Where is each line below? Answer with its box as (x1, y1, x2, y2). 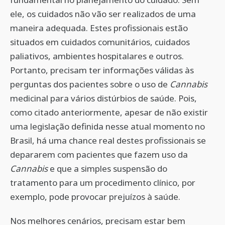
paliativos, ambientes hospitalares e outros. (10, 50, 184, 62)
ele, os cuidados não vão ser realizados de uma (10, 8, 196, 20)
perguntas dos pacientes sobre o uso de (10, 78, 170, 90)
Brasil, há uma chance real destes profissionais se (10, 135, 206, 146)
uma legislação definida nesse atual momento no (10, 121, 205, 132)
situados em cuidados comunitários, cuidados (10, 36, 190, 48)
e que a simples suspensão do (48, 163, 167, 174)
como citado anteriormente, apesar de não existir (10, 106, 208, 118)
